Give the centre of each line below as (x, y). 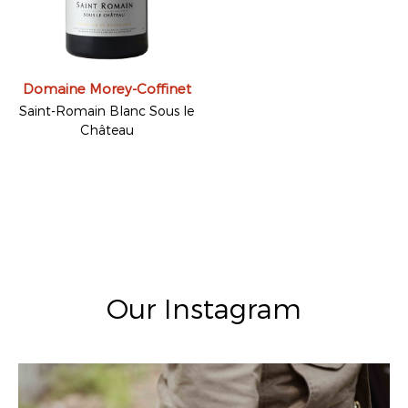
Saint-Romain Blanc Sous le (107, 110)
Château (107, 129)
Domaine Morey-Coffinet (107, 88)
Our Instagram (204, 307)
